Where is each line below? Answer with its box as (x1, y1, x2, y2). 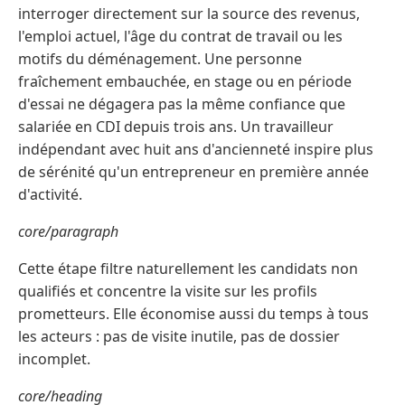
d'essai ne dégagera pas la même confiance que (18, 94, 345, 115)
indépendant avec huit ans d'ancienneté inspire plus (18, 139, 373, 160)
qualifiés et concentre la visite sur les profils (18, 281, 317, 302)
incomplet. (18, 349, 90, 370)
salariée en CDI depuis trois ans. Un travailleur (18, 117, 334, 137)
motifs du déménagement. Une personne (18, 49, 302, 70)
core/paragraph (18, 221, 118, 242)
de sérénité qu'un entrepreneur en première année (18, 162, 369, 183)
